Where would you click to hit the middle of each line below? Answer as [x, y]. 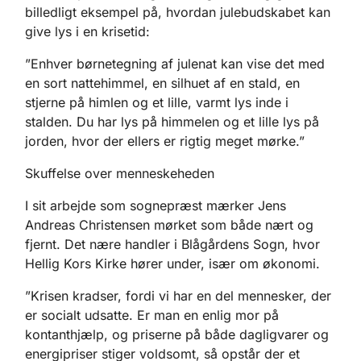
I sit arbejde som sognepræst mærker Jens [156, 205]
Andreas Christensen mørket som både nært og [169, 224]
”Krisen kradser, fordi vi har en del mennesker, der [178, 295]
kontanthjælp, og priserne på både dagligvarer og [177, 334]
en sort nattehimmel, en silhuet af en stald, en [162, 83]
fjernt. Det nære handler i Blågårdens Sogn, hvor [172, 244]
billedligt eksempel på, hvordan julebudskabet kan [178, 12]
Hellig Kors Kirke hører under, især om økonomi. [172, 263]
